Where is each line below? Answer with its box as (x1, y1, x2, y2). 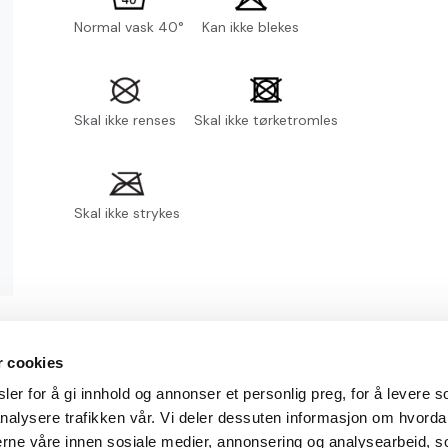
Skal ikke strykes (74, 204, 181, 222)
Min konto (236, 384, 371, 421)
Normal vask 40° (74, 18, 185, 36)
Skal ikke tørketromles (194, 111, 339, 129)
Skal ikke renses (74, 111, 177, 129)
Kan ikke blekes (202, 18, 300, 36)
